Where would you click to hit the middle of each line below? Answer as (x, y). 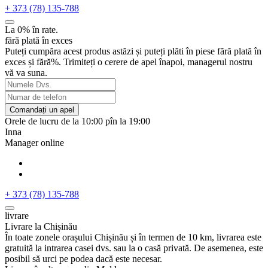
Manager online (34, 142)
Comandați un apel (42, 109)
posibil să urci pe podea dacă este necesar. (83, 258)
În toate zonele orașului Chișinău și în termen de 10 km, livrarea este (133, 237)
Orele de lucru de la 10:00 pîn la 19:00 (77, 121)
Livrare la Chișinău (41, 226)
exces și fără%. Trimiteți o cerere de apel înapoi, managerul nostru (129, 62)
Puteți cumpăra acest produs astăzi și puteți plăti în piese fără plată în (133, 51)
